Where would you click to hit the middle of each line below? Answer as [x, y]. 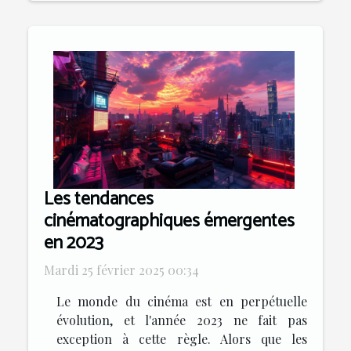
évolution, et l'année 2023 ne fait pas [182, 320]
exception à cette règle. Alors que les [182, 338]
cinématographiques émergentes [169, 221]
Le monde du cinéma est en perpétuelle [182, 301]
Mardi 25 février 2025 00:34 [121, 270]
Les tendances [99, 199]
